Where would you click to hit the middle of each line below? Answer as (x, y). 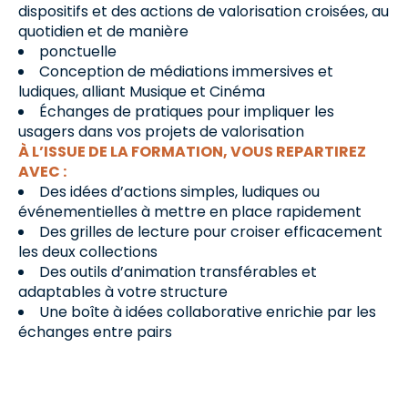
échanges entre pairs (95, 332)
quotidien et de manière (103, 31)
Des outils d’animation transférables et (178, 272)
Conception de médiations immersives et (186, 71)
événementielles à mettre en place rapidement (190, 212)
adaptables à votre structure (123, 292)
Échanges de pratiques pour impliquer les (187, 112)
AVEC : (42, 172)
